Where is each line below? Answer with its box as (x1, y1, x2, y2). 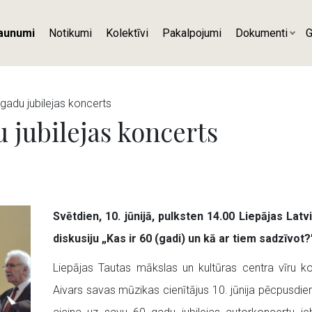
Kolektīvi (106, 26, 148, 40)
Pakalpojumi (162, 26, 221, 40)
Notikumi (49, 26, 92, 40)
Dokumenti (235, 26, 288, 40)
